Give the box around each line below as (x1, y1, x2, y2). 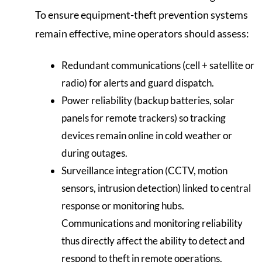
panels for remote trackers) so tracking (61, 111, 226, 124)
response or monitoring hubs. (61, 199, 184, 212)
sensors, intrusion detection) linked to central (61, 181, 251, 194)
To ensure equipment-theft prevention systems (35, 8, 248, 22)
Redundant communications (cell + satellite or (61, 58, 254, 71)
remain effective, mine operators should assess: (35, 27, 249, 40)
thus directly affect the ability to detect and (61, 234, 245, 247)
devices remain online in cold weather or (61, 129, 232, 142)
